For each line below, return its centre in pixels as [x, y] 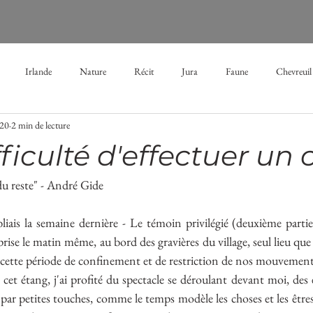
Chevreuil [294, 71]
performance [263, 183]
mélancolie [117, 127]
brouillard [183, 127]
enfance [152, 183]
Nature [93, 71]
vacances [48, 183]
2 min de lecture [41, 125]
